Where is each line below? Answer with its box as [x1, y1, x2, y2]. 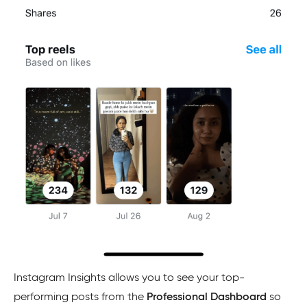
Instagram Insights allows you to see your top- [14, 272, 245, 284]
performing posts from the [14, 291, 147, 303]
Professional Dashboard [147, 291, 267, 303]
